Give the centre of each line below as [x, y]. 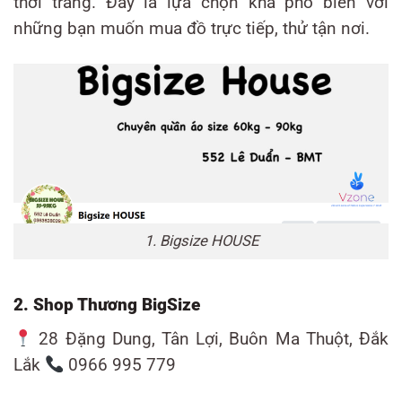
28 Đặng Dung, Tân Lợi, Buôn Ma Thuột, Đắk [210, 339]
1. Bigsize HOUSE [201, 240]
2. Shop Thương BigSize [107, 305]
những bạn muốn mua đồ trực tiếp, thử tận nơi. [192, 28]
